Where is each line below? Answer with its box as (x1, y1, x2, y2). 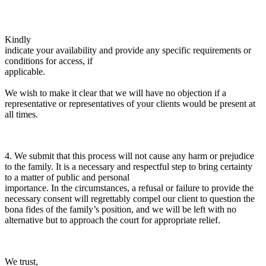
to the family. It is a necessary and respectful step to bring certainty (5, 161, 252, 172)
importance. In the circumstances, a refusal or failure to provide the (5, 182, 254, 193)
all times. (5, 109, 38, 119)
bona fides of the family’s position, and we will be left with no (5, 204, 236, 214)
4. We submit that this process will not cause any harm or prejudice (5, 150, 254, 161)
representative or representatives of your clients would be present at (5, 98, 255, 109)
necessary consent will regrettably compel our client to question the (5, 193, 255, 204)
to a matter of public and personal (5, 172, 129, 182)
